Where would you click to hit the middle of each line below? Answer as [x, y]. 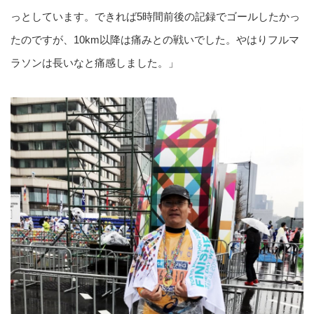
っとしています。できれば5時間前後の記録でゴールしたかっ [155, 17]
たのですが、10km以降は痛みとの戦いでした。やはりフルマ [155, 40]
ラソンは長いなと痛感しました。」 [95, 63]
